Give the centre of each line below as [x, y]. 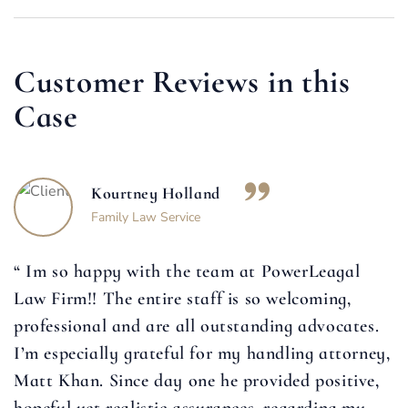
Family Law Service [146, 218]
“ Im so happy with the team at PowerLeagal [187, 272]
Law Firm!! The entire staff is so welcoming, [183, 299]
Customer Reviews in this [182, 82]
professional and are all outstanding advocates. [197, 326]
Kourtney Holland [156, 194]
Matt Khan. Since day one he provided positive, [197, 381]
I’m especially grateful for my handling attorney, [202, 354]
